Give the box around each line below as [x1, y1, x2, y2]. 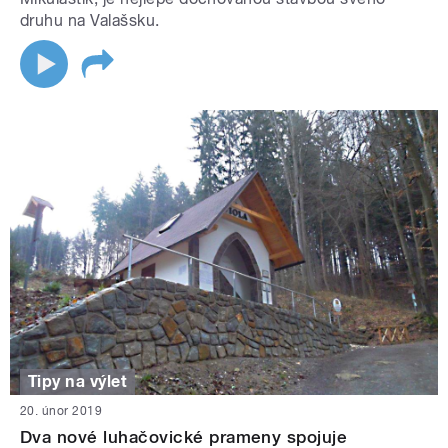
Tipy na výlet [28, 372, 128, 391]
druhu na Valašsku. [20, 11, 196, 31]
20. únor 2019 [20, 404, 103, 419]
